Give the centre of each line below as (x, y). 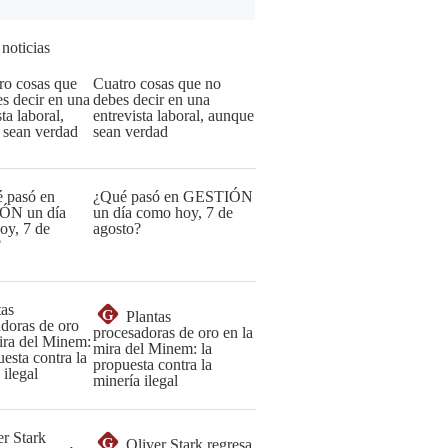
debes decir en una (151, 99)
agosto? (117, 228)
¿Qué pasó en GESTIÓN (173, 196)
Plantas (148, 316)
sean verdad (130, 131)
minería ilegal (135, 380)
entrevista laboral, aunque (173, 115)
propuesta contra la (152, 364)
